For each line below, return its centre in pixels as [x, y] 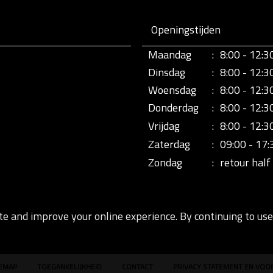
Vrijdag [164, 126]
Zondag [165, 163]
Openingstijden [186, 30]
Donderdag [173, 108]
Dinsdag [167, 73]
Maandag [170, 55]
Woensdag [172, 90]
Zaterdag [169, 144]
